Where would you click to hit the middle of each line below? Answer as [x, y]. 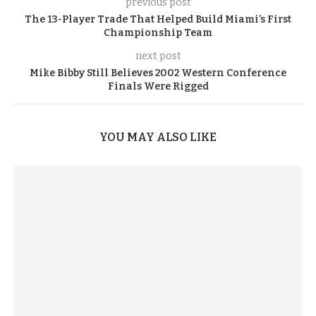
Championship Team [158, 32]
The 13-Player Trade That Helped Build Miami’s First [158, 19]
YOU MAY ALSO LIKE [158, 137]
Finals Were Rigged [158, 86]
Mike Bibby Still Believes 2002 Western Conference [158, 73]
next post [158, 56]
